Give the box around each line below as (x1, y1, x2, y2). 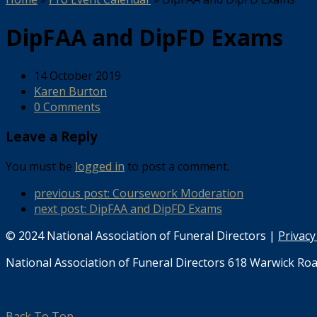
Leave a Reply (6, 127, 98, 146)
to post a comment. (125, 158, 229, 175)
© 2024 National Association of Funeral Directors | (6, 228, 278, 244)
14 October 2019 (34, 67, 121, 83)
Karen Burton (34, 83, 107, 99)
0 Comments (34, 98, 100, 115)
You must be (6, 158, 75, 175)
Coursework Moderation (113, 185, 243, 202)
